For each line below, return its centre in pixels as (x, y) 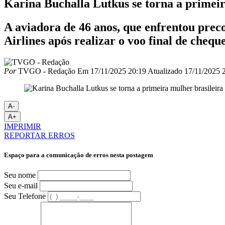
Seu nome (20, 175)
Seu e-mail (21, 186)
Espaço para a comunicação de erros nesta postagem (79, 155)
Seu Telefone (25, 196)
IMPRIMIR (23, 126)
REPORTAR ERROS (39, 135)
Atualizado (165, 71)
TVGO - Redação (46, 71)
